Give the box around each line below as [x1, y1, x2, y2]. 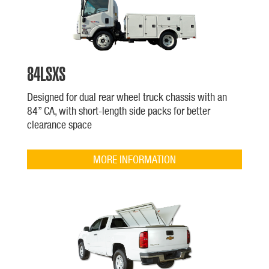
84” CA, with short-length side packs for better [26, 104, 210, 117]
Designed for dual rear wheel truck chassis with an [26, 90, 227, 103]
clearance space [26, 118, 92, 131]
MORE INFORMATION [92, 153, 176, 166]
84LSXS [26, 63, 65, 84]
